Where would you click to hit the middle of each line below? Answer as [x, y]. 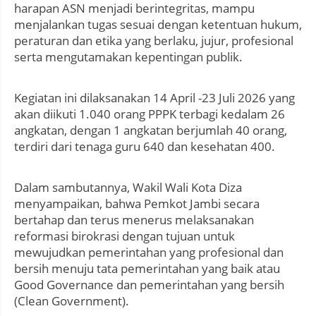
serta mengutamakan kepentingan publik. [128, 57]
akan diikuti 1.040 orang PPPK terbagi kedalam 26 [150, 114]
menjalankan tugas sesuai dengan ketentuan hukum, [158, 25]
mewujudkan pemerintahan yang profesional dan [149, 253]
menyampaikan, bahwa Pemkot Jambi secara [137, 204]
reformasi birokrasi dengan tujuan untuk [124, 236]
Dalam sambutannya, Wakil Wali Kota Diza [128, 188]
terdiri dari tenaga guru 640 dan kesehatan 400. [145, 147]
